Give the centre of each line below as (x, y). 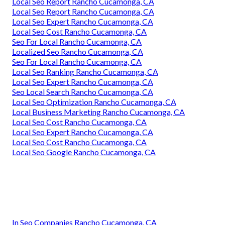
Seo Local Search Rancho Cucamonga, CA (83, 91)
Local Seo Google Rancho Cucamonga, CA (84, 152)
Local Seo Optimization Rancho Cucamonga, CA (94, 101)
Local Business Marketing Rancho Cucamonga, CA (98, 111)
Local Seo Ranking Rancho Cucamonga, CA (85, 71)
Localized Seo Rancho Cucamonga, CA (78, 51)
